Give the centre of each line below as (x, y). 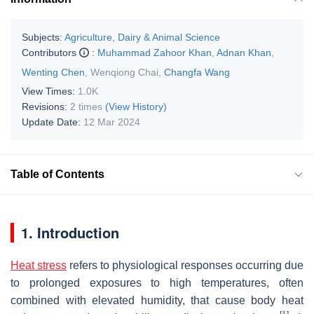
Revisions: (46, 106)
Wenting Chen (53, 72)
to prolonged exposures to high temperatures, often (157, 282)
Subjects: (42, 37)
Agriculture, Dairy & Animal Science (142, 37)
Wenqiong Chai (124, 72)
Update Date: (53, 122)
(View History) (136, 106)
